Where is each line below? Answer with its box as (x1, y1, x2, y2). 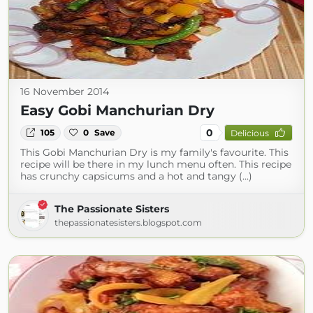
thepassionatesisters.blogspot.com (54, 217, 202, 228)
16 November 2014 (20, 85, 109, 98)
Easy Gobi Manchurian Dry (20, 102, 214, 119)
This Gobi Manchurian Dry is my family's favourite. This (20, 146, 289, 159)
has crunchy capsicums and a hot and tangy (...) (20, 170, 252, 182)
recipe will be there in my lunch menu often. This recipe (20, 158, 291, 170)
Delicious (230, 127, 269, 138)
